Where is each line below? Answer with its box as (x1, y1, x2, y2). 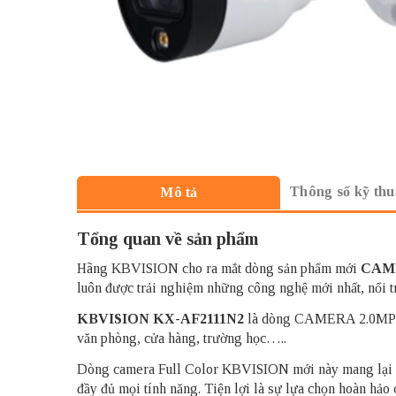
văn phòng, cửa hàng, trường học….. (77, 331, 286, 346)
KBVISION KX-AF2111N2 (77, 311, 244, 326)
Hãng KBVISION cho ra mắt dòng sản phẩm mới (77, 261, 361, 276)
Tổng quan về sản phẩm (77, 229, 258, 248)
